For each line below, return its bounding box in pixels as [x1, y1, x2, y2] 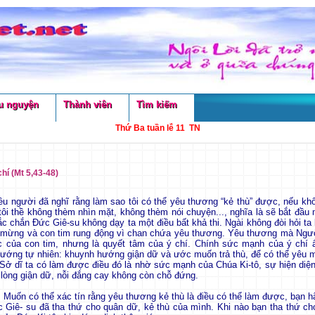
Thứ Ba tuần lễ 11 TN [115, 123, 200, 133]
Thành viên [63, 99, 112, 110]
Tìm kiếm [136, 99, 177, 110]
